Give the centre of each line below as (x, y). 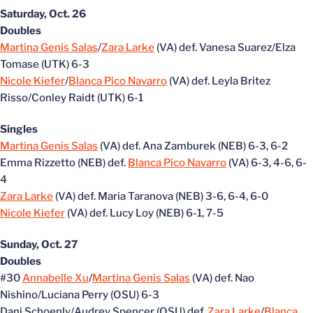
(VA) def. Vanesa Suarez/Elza (225, 48)
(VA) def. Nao (222, 278)
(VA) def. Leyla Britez (219, 81)
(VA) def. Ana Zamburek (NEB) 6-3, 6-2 (193, 146)
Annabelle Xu (56, 278)
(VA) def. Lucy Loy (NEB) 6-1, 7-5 (144, 213)
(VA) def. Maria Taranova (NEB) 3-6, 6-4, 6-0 (161, 196)
